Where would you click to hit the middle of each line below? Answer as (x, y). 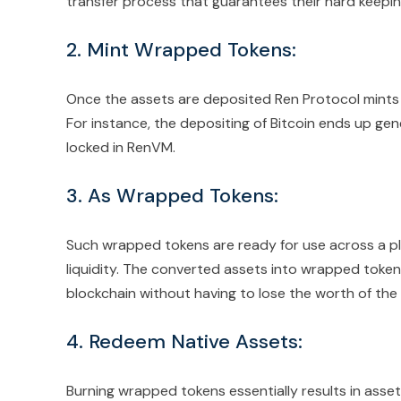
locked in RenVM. (123, 147)
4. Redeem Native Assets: (184, 341)
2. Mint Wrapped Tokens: (181, 49)
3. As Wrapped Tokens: (172, 195)
